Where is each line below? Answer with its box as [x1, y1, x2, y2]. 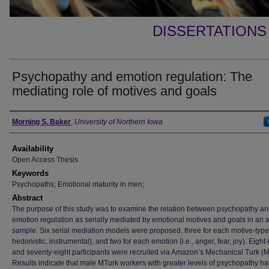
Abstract [12, 193, 43, 202]
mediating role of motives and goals [12, 83, 217, 98]
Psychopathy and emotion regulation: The [12, 69, 252, 84]
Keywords [12, 169, 49, 178]
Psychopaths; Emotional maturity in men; [12, 180, 144, 189]
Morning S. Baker [12, 118, 71, 126]
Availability [12, 144, 53, 153]
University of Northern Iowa [74, 118, 163, 126]
